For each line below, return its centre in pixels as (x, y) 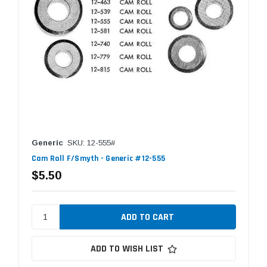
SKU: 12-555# (91, 143)
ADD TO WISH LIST (127, 249)
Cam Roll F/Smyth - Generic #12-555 (98, 159)
